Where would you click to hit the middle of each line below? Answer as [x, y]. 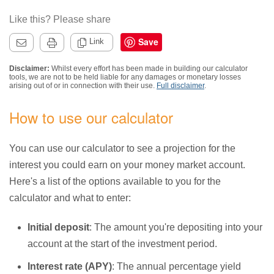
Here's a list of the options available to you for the [115, 181]
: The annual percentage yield [176, 266]
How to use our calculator [91, 117]
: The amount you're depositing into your [176, 227]
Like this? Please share [60, 19]
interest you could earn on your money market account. [127, 165]
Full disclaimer [180, 86]
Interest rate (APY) [70, 266]
